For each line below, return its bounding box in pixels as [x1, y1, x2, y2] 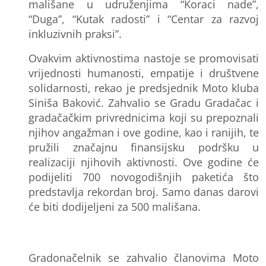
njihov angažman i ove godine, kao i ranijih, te [28, 125, 259, 140]
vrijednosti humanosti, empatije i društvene [28, 65, 259, 80]
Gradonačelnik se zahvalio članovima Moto [28, 250, 259, 265]
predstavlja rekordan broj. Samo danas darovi [28, 184, 259, 199]
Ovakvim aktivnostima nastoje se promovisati [28, 50, 259, 65]
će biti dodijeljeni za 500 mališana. [28, 199, 201, 214]
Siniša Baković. [28, 95, 108, 110]
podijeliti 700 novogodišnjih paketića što [28, 169, 259, 184]
